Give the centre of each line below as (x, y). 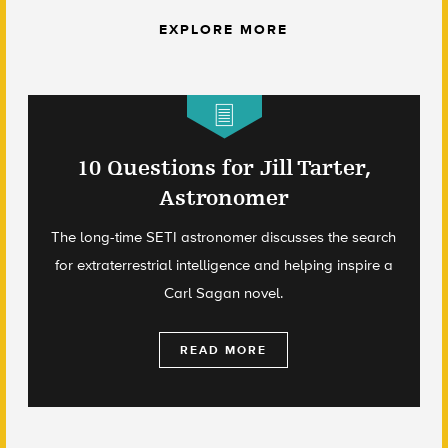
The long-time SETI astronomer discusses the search (224, 236)
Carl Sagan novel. (224, 292)
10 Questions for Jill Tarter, (223, 167)
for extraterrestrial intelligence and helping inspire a (223, 264)
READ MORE (224, 349)
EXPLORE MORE (224, 29)
